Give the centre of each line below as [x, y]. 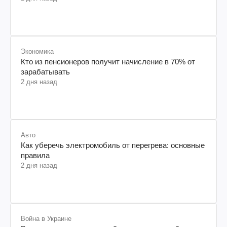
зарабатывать [45, 71]
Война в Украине [46, 218]
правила [35, 155]
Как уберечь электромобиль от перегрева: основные [113, 145]
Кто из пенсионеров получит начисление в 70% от [108, 61]
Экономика [37, 51]
